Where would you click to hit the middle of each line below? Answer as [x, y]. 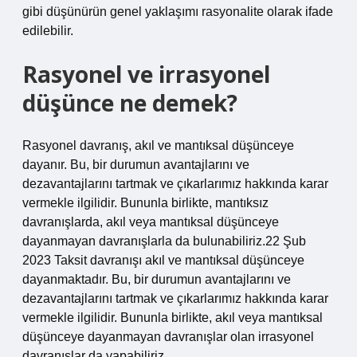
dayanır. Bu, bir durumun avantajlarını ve [136, 165]
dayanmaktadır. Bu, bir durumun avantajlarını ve [157, 279]
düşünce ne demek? [130, 103]
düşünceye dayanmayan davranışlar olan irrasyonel [168, 337]
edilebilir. [48, 31]
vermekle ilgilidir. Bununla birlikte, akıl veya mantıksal [173, 318]
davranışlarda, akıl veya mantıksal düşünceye [151, 222]
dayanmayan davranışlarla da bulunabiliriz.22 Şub [164, 241]
